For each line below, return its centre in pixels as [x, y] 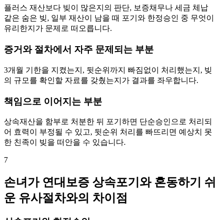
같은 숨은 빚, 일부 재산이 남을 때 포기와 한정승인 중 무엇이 [109, 18]
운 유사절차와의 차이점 [66, 198]
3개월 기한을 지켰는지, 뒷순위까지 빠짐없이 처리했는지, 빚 [108, 70]
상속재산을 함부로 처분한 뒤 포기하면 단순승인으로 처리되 [108, 122]
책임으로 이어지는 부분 [53, 101]
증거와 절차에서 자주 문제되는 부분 [79, 50]
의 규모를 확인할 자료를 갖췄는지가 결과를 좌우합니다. [101, 80]
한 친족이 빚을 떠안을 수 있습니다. [65, 142]
